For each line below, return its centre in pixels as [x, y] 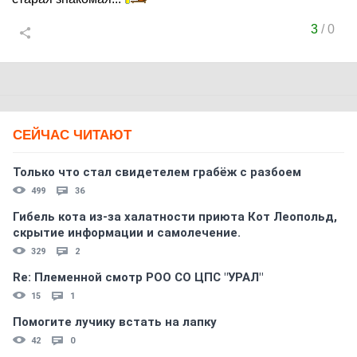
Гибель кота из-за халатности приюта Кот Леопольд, [175, 217]
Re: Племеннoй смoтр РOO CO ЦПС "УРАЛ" [138, 277]
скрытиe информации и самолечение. [127, 233]
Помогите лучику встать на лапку [115, 322]
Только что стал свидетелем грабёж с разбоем [157, 172]
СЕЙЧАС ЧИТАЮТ [72, 135]
